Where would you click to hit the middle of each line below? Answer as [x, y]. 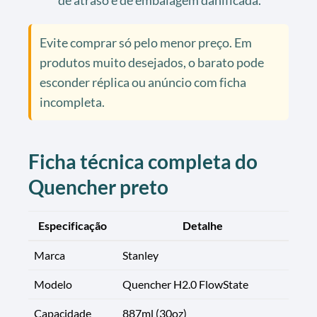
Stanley [140, 255]
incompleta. [72, 102]
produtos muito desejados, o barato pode [152, 62]
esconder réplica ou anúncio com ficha [143, 82]
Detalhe [203, 225]
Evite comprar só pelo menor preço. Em [146, 42]
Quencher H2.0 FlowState [185, 284]
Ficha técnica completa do [143, 161]
